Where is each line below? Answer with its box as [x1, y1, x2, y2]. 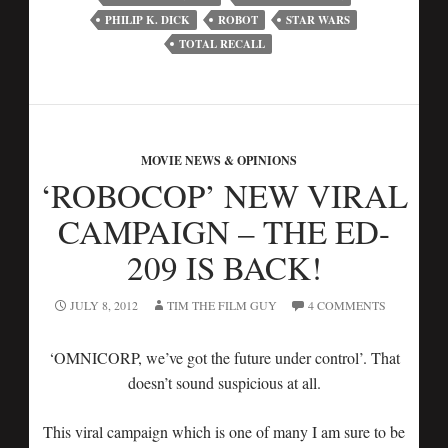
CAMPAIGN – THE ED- [58, 209, 390, 253]
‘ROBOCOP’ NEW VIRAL [40, 173, 408, 217]
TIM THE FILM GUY [166, 297, 277, 313]
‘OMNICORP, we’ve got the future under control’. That [48, 347, 400, 368]
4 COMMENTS [307, 297, 386, 313]
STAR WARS [285, 12, 350, 28]
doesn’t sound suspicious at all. [127, 372, 321, 393]
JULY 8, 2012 [69, 297, 138, 313]
